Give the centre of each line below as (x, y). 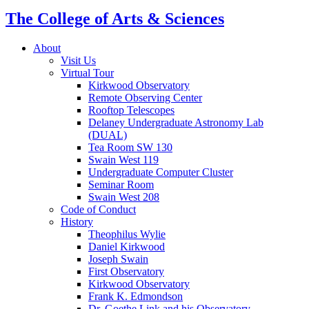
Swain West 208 (124, 197)
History (77, 222)
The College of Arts (76, 19)
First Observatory (126, 272)
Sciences (192, 19)
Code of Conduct (98, 210)
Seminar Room (121, 185)
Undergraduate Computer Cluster (161, 172)
